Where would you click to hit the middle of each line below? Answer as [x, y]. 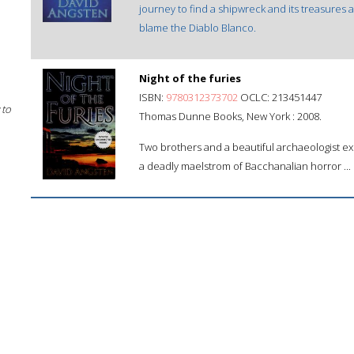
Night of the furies [190, 78]
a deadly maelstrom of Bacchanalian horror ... [245, 166]
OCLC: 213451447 [280, 97]
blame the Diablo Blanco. [198, 28]
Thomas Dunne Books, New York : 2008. [230, 116]
